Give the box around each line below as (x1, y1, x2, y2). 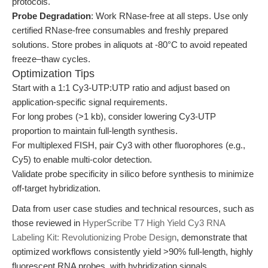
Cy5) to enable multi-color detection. (12, 154, 152, 165)
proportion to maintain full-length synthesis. (12, 126, 178, 136)
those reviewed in (12, 218, 83, 228)
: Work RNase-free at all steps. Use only (91, 11, 248, 21)
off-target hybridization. (12, 183, 100, 193)
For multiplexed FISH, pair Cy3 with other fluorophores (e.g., (12, 140, 245, 150)
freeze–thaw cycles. (12, 54, 90, 64)
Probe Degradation (12, 11, 91, 21)
